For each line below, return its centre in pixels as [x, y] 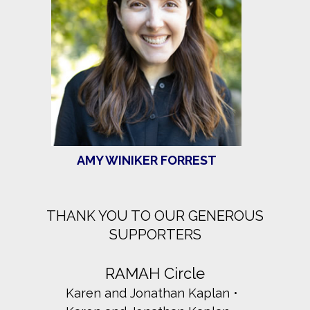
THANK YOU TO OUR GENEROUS [155, 216]
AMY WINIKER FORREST [146, 161]
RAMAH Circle [155, 274]
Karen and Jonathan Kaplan [148, 293]
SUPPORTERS [155, 235]
